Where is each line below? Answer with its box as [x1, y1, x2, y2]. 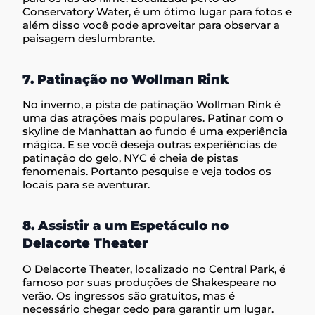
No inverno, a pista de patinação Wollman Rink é [22, 98, 281, 112]
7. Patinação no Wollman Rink [22, 71, 230, 87]
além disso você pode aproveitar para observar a [22, 18, 281, 32]
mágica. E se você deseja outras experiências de [22, 138, 278, 152]
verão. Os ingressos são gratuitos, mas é [22, 288, 236, 302]
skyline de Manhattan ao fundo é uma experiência [22, 124, 288, 139]
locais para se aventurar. [22, 178, 150, 192]
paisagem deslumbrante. [22, 31, 155, 45]
